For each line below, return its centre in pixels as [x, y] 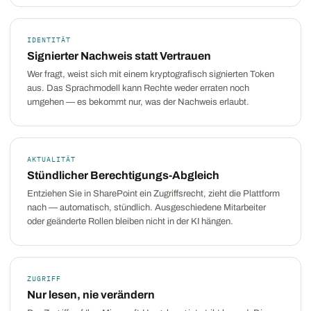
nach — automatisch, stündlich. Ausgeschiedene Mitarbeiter [146, 208]
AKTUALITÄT [51, 159]
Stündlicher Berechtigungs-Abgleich [123, 175]
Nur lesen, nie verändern [91, 295]
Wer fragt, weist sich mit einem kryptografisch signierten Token [151, 74]
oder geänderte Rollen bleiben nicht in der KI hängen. [130, 221]
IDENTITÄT [49, 40]
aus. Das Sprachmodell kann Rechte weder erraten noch [138, 88]
